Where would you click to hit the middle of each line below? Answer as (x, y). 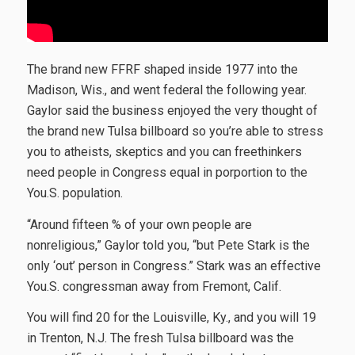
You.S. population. (74, 193)
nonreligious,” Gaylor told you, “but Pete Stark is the (168, 245)
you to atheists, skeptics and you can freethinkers (164, 151)
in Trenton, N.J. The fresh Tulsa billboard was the (160, 338)
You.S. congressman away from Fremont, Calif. (154, 286)
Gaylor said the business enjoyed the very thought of (172, 110)
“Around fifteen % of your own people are (139, 224)
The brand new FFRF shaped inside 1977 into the (162, 69)
